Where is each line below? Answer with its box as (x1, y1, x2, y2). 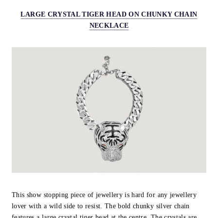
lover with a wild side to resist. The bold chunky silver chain (12, 202, 190, 210)
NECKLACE (89, 21, 129, 29)
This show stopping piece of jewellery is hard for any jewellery (12, 191, 197, 199)
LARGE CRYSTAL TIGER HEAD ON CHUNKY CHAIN (20, 10, 198, 18)
